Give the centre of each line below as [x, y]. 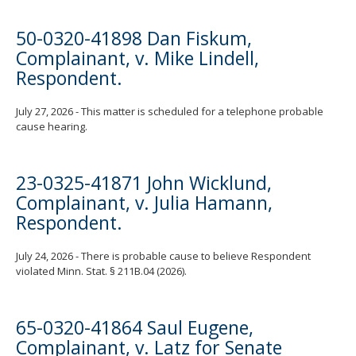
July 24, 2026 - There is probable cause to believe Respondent [163, 256]
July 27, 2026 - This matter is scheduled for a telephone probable [170, 112]
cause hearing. [52, 127]
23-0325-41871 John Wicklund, [144, 183]
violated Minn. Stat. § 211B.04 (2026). [101, 271]
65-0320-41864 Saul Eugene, [135, 328]
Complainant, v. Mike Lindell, [137, 58]
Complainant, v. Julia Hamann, [144, 203]
